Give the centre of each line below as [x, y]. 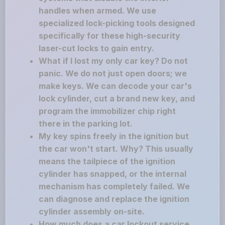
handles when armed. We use [98, 11]
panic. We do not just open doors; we [113, 73]
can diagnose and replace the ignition [114, 199]
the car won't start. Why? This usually [116, 149]
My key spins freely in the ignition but [114, 136]
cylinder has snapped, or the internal [113, 174]
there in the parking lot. [86, 124]
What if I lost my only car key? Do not [114, 61]
